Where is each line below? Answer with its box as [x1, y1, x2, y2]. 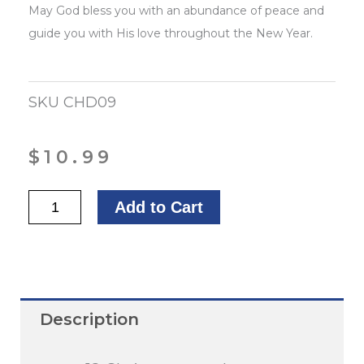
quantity [28, 247, 84, 266]
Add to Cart [115, 198, 204, 217]
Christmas [28, 220, 101, 239]
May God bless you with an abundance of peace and [28, 3, 324, 19]
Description [40, 310, 139, 330]
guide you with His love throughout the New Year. [28, 26, 313, 41]
